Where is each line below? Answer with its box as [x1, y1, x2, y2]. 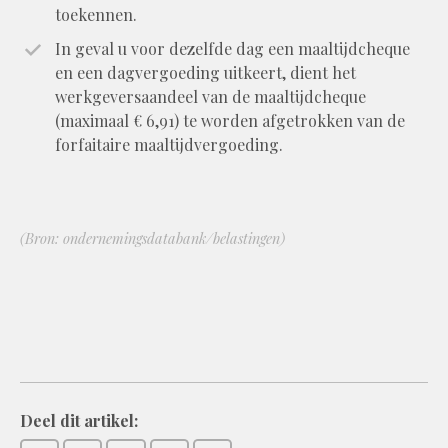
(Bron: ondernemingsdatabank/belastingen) [20, 227, 285, 248]
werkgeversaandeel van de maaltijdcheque [55, 85, 366, 107]
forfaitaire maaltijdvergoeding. [55, 133, 283, 155]
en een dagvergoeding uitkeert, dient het [55, 61, 356, 83]
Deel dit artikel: [20, 409, 138, 431]
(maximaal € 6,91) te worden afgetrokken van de [55, 109, 405, 131]
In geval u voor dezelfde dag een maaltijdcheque [55, 37, 410, 59]
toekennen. [55, 3, 137, 25]
